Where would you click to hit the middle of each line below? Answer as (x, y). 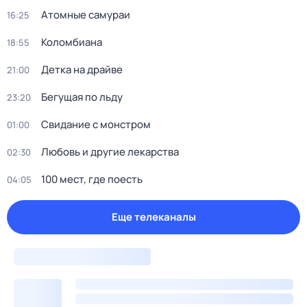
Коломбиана (72, 42)
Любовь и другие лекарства (110, 152)
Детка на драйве (82, 70)
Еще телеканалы (153, 217)
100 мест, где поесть (92, 179)
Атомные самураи (86, 15)
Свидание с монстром (96, 124)
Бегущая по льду (82, 97)
